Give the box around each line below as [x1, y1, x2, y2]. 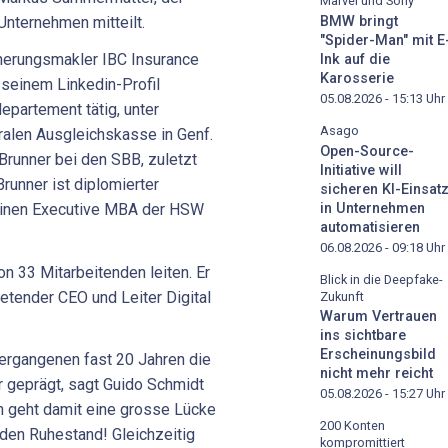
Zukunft [320, 288, 364, 304]
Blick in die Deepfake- [320, 271, 443, 287]
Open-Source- [320, 142, 414, 160]
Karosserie [320, 69, 394, 87]
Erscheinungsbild [320, 346, 436, 364]
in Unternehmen [320, 199, 425, 217]
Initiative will [320, 161, 402, 179]
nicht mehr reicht [320, 365, 433, 383]
